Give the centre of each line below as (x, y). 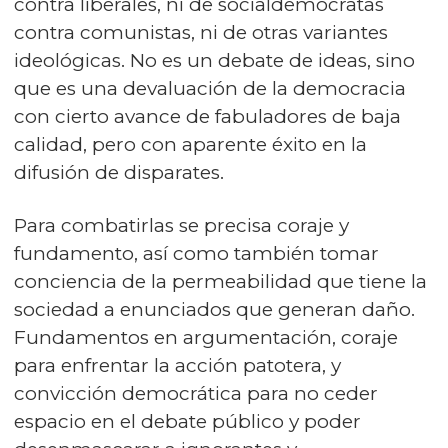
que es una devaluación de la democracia (210, 88)
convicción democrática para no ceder (196, 393)
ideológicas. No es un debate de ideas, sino (214, 60)
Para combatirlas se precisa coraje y (181, 225)
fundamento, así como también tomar (196, 253)
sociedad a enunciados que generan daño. (214, 309)
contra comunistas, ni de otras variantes (201, 32)
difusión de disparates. (119, 172)
